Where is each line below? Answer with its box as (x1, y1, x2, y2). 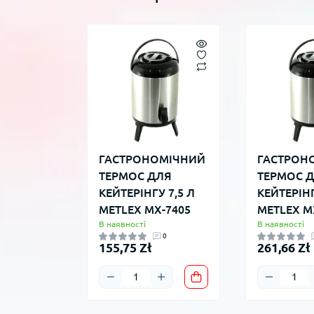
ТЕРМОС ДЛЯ (99, 170, 172, 183)
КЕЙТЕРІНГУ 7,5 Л (99, 186, 195, 200)
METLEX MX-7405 (99, 203, 191, 217)
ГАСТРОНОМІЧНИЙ (99, 153, 205, 166)
